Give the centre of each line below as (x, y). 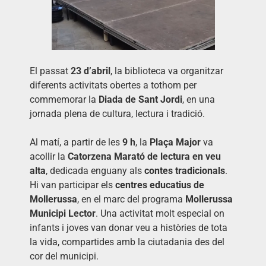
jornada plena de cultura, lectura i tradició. (117, 114)
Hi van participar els (72, 185)
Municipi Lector (63, 214)
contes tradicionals (185, 171)
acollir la (49, 157)
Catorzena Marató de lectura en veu (144, 157)
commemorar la (64, 100)
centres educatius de (160, 185)
